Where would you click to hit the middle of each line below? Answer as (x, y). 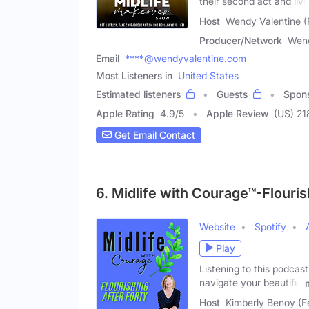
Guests (232, 94)
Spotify (270, 226)
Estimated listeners (138, 94)
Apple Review (237, 113)
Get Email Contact (153, 135)
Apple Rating (125, 113)
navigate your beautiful (251, 282)
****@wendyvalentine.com (186, 58)
